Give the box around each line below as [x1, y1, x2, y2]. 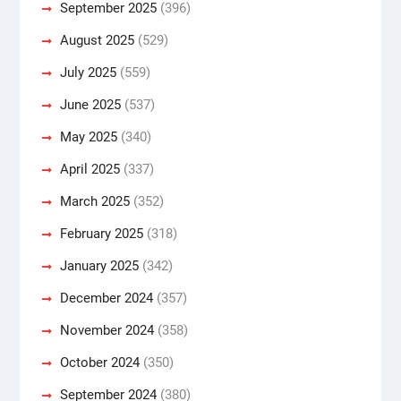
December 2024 [59, 289, 153, 306]
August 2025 [59, 31, 134, 48]
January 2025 [59, 257, 139, 274]
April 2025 [59, 160, 120, 177]
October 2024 [59, 354, 140, 371]
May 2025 [59, 128, 117, 145]
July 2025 [59, 64, 116, 81]
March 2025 [59, 192, 130, 209]
